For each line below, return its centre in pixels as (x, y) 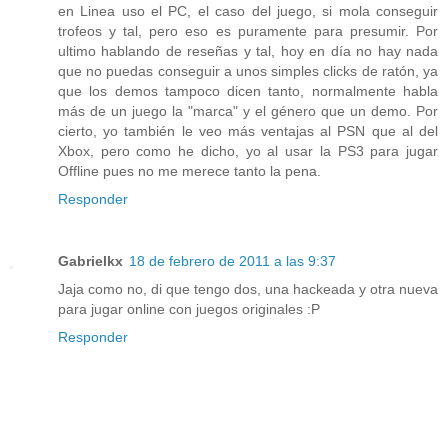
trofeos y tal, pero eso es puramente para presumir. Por (248, 30)
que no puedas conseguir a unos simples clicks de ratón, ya (248, 70)
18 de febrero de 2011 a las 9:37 (232, 260)
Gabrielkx (90, 260)
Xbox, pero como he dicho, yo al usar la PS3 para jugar (248, 150)
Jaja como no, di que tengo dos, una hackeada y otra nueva (248, 288)
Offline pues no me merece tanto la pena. (189, 170)
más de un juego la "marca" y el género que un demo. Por (248, 110)
